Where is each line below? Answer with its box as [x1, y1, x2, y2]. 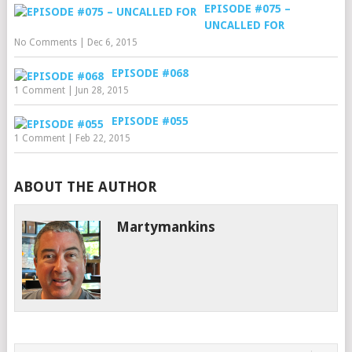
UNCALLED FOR [203, 19, 284, 31]
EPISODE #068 [111, 67, 189, 79]
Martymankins [116, 218, 216, 235]
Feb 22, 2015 [75, 133, 130, 144]
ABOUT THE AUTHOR [13, 178, 156, 195]
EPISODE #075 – [203, 2, 291, 15]
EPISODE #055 [111, 115, 189, 127]
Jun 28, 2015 [75, 85, 129, 96]
